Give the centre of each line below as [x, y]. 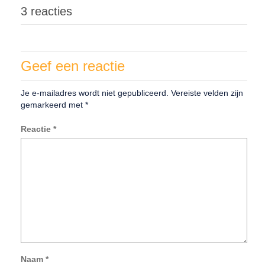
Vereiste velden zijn [207, 93]
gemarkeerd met [53, 105]
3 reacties [46, 12]
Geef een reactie [73, 66]
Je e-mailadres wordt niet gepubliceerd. [95, 93]
